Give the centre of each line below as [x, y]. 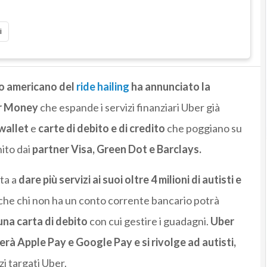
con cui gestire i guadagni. [149, 221]
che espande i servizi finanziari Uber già [130, 108]
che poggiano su [203, 128]
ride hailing [103, 87]
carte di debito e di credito [101, 128]
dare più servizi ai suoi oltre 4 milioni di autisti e [129, 180]
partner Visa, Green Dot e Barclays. [117, 149]
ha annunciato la [170, 87]
